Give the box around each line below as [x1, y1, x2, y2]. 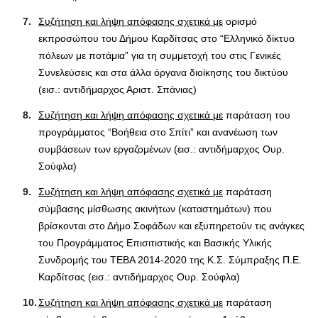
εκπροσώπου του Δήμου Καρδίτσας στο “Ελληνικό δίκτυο [38, 32, 295, 44]
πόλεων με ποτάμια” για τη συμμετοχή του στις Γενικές [38, 49, 281, 61]
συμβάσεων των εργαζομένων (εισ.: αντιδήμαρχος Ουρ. [38, 143, 285, 155]
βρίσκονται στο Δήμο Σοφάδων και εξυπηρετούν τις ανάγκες [38, 219, 305, 231]
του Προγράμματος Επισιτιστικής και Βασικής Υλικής [38, 236, 272, 248]
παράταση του [223, 109, 290, 121]
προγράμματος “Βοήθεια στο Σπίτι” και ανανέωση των [38, 126, 278, 138]
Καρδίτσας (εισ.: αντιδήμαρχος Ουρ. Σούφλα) [38, 270, 240, 283]
